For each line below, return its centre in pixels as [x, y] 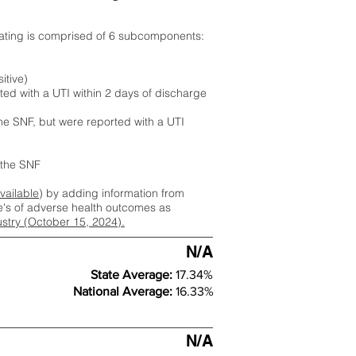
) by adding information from [112, 193]
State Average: [133, 275]
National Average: [124, 291]
